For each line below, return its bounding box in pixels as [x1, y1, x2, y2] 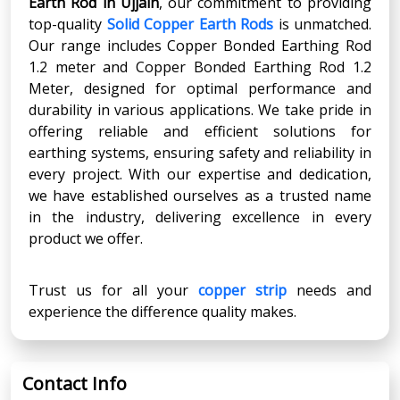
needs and [287, 279, 371, 300]
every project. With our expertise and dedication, [29, 163, 371, 184]
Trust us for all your [29, 279, 198, 300]
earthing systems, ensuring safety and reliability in [29, 142, 371, 162]
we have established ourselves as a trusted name [29, 185, 371, 205]
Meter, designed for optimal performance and [29, 78, 371, 98]
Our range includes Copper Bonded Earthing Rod [29, 35, 371, 55]
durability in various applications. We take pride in [29, 99, 371, 120]
